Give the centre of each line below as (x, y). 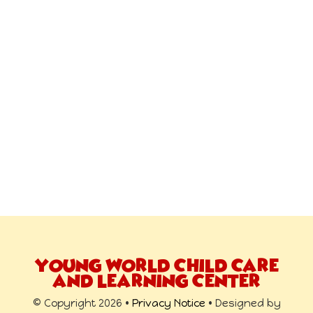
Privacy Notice (168, 304)
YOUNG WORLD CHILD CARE (156, 266)
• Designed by (243, 304)
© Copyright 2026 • (82, 304)
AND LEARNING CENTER (156, 281)
